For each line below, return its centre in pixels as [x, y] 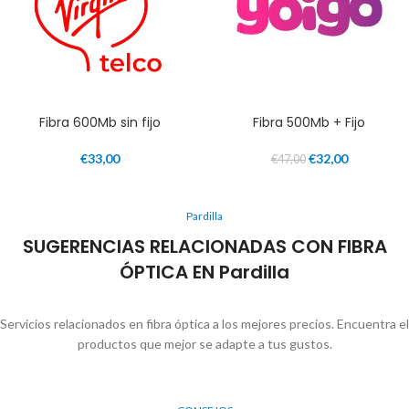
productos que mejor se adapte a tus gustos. [204, 344]
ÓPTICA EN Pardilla [204, 273]
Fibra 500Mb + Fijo [309, 123]
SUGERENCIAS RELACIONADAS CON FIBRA [204, 247]
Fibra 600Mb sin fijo [100, 123]
